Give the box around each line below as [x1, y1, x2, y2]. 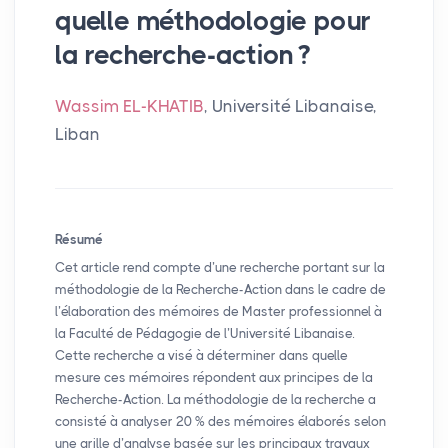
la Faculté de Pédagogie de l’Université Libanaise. [55, 325, 355, 341]
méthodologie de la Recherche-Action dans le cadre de [55, 281, 386, 297]
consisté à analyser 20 [55, 413, 192, 429]
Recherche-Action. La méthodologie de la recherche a [55, 391, 376, 407]
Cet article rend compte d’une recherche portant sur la [55, 259, 385, 275]
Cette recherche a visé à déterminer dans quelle [55, 347, 348, 363]
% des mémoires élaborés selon [195, 413, 386, 429]
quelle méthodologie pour [55, 5, 372, 37]
